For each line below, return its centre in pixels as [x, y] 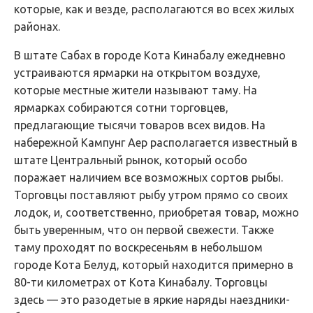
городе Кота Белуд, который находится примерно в [154, 265]
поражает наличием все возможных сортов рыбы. [148, 177]
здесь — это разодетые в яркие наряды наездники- [152, 300]
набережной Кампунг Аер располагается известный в [156, 143]
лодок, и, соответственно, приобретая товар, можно [156, 212]
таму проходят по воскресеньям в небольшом [138, 247]
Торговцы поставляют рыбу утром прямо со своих [151, 195]
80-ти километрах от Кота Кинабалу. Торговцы [141, 282]
